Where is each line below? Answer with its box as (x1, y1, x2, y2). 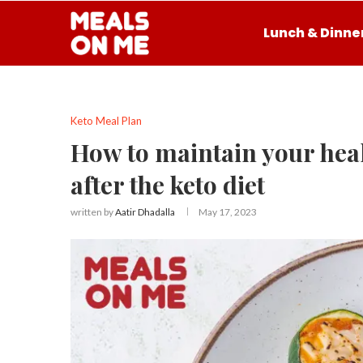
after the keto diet (70, 169, 265, 201)
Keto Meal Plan (70, 114, 142, 127)
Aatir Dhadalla (115, 206, 175, 218)
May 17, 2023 (199, 206, 257, 218)
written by (70, 206, 115, 218)
